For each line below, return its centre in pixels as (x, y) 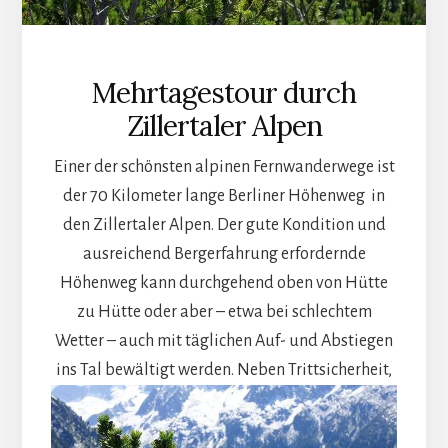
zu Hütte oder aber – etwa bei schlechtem (224, 312)
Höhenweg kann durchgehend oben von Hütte (224, 283)
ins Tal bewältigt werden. (145, 370)
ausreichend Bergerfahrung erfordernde (224, 254)
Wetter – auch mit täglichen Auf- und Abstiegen (224, 341)
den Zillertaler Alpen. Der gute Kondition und (224, 225)
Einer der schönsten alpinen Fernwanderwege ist (224, 167)
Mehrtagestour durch (224, 93)
